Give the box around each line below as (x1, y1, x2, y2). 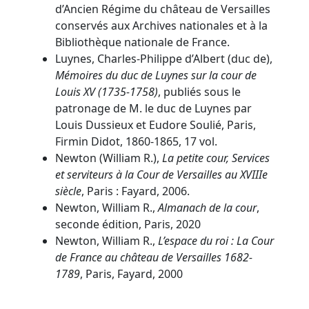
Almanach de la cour (158, 199, 257, 215)
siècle (55, 183, 81, 199)
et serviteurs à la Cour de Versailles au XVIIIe (55, 166, 268, 182)
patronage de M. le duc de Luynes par (55, 100, 252, 116)
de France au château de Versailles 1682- (55, 249, 252, 265)
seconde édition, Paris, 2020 (55, 216, 201, 232)
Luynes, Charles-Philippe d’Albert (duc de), (55, 50, 272, 66)
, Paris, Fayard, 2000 (80, 266, 183, 281)
